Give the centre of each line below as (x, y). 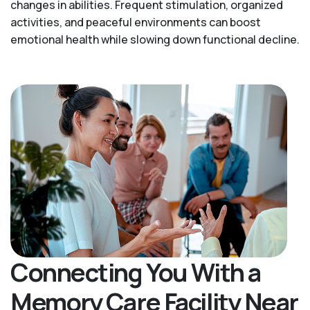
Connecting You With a (136, 273)
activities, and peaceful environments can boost (136, 22)
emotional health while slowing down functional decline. (155, 40)
